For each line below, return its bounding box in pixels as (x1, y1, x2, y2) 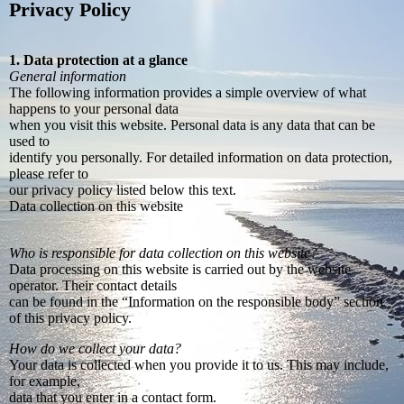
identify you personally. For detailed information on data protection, (9, 150, 392, 166)
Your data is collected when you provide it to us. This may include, (9, 357, 389, 373)
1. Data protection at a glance (9, 52, 188, 69)
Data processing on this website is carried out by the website (9, 262, 351, 278)
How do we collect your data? (9, 341, 181, 357)
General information (9, 69, 126, 85)
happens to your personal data (9, 101, 179, 117)
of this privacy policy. (9, 310, 132, 326)
